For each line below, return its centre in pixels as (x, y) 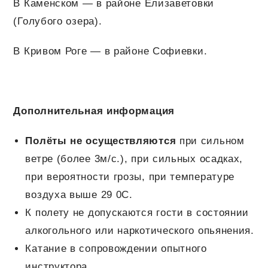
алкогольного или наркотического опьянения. (140, 231)
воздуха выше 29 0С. (79, 195)
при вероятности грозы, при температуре (130, 177)
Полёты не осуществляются (101, 141)
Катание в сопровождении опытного (116, 249)
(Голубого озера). (58, 22)
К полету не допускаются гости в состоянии (137, 213)
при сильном (210, 141)
